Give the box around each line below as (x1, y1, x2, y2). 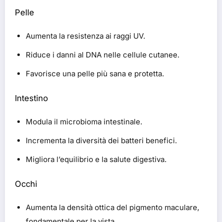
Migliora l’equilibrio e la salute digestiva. (26, 155, 166, 165)
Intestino (15, 93, 48, 103)
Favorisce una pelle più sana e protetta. (26, 69, 164, 79)
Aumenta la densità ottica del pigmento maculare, (26, 203, 199, 213)
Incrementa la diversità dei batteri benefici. (26, 136, 177, 146)
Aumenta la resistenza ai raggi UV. (26, 31, 145, 41)
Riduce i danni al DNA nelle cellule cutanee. (26, 50, 179, 60)
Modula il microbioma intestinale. (26, 117, 142, 127)
